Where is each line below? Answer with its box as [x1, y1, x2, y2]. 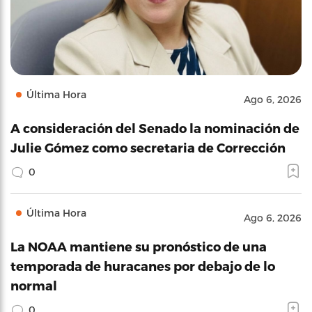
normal [10, 277, 57, 292]
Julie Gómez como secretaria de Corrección [10, 139, 286, 155]
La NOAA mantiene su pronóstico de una [10, 238, 267, 253]
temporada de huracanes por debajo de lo [10, 258, 275, 273]
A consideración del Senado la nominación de [10, 120, 299, 135]
